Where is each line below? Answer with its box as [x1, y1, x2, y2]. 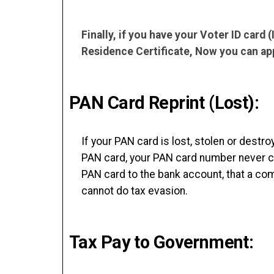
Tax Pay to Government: [69, 232, 254, 253]
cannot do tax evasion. [81, 185, 188, 197]
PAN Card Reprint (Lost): [69, 92, 259, 113]
